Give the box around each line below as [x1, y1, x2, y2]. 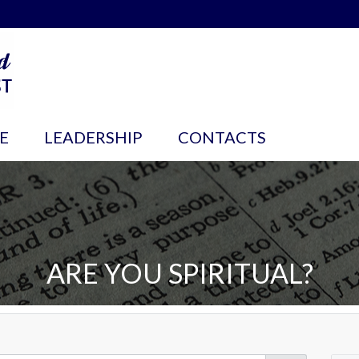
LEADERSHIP [43, 127, 143, 147]
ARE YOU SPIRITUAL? [46, 256, 313, 290]
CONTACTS [177, 127, 266, 147]
